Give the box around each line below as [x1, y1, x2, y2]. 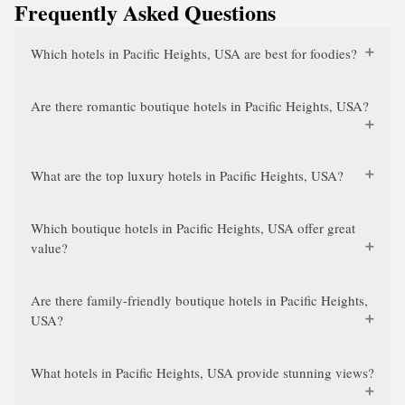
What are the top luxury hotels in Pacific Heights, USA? [31, 166, 344, 184]
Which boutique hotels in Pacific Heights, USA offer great [31, 219, 355, 237]
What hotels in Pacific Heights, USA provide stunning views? [31, 363, 374, 381]
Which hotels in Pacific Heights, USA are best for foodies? [31, 44, 357, 62]
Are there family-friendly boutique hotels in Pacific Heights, [31, 291, 368, 309]
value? [31, 239, 68, 257]
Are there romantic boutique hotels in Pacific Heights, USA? [31, 97, 369, 115]
